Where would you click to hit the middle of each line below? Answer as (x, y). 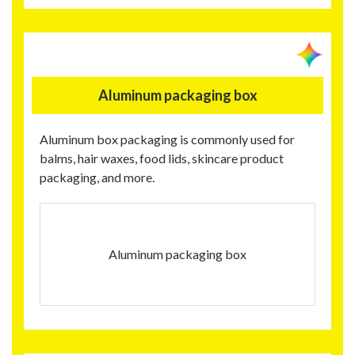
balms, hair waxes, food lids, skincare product (162, 158)
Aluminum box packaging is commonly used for (167, 139)
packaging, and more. (97, 177)
